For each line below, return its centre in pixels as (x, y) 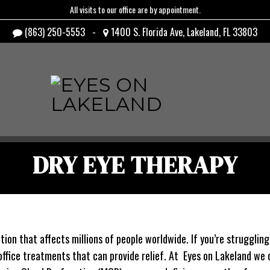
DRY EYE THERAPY (135, 165)
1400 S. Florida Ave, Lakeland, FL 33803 (183, 32)
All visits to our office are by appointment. (135, 9)
